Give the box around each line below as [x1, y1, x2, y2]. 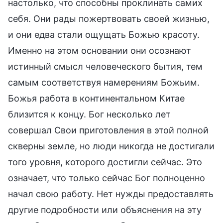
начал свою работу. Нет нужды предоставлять [8, 188, 214, 199]
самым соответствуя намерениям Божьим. [8, 77, 200, 88]
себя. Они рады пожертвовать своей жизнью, [8, 13, 210, 24]
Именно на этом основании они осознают [8, 45, 191, 56]
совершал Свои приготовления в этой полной [8, 124, 209, 135]
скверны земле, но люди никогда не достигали [8, 140, 215, 151]
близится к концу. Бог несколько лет [8, 109, 171, 119]
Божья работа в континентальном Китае [8, 93, 185, 104]
